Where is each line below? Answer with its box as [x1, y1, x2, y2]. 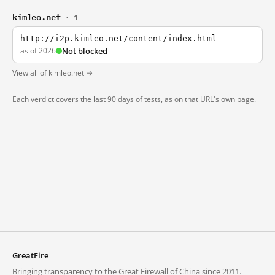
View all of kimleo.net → [12, 68, 93, 78]
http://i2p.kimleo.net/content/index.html [20, 34, 217, 43]
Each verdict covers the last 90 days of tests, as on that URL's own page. [12, 94, 256, 104]
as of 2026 [20, 45, 56, 56]
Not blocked [62, 45, 107, 56]
